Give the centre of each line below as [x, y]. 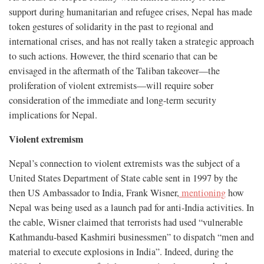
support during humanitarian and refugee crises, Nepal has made [131, 11]
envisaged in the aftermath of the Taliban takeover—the [114, 70]
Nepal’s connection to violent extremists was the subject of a [124, 163]
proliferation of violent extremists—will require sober [111, 85]
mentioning [202, 192]
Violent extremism [46, 139]
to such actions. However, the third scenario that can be [113, 56]
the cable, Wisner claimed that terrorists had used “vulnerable [126, 222]
